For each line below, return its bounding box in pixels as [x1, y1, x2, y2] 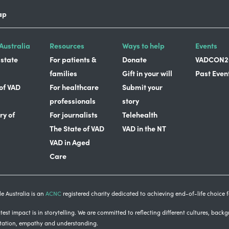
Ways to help [122, 40, 165, 51]
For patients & [49, 54, 97, 64]
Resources [49, 40, 84, 51]
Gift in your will [122, 67, 172, 78]
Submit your [122, 81, 163, 92]
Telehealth [122, 109, 157, 120]
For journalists [49, 109, 98, 120]
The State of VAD [49, 123, 104, 133]
